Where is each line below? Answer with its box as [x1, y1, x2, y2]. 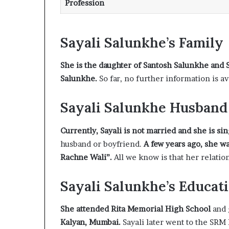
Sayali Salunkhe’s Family [60, 33, 223, 51]
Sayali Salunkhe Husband [60, 99, 227, 116]
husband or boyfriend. [60, 139, 144, 149]
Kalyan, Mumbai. [60, 217, 121, 227]
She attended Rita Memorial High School [60, 204, 211, 214]
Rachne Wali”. [60, 152, 112, 162]
